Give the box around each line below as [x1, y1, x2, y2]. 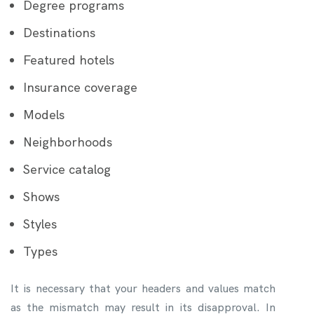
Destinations [23, 24, 95, 41]
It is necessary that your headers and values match [11, 280, 275, 296]
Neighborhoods [23, 133, 112, 150]
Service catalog [23, 161, 111, 177]
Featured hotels [23, 51, 114, 68]
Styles [23, 215, 57, 232]
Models [23, 106, 64, 123]
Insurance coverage [23, 78, 137, 95]
